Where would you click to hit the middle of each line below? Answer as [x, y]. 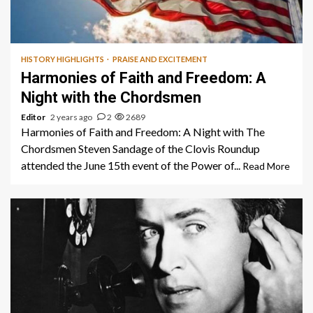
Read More [266, 166]
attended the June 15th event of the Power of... [132, 166]
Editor [34, 117]
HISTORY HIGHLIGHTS [63, 59]
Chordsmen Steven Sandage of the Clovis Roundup [140, 149]
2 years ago [72, 117]
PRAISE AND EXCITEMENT [160, 59]
